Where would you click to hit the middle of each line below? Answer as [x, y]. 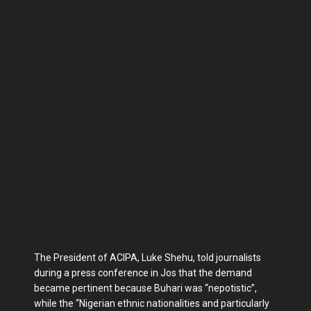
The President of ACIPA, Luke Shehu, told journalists [148, 257]
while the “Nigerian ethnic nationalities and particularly [152, 303]
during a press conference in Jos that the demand [143, 272]
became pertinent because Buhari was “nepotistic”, [145, 288]
